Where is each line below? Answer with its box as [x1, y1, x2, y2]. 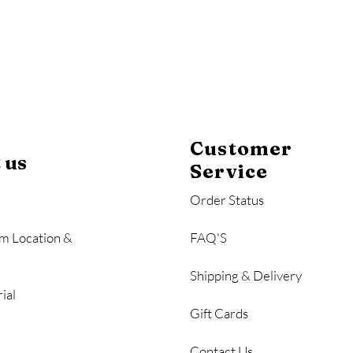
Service [190, 160, 273, 184]
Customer [190, 137, 293, 161]
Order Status [190, 191, 264, 209]
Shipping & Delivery [190, 267, 302, 284]
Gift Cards [190, 305, 248, 322]
